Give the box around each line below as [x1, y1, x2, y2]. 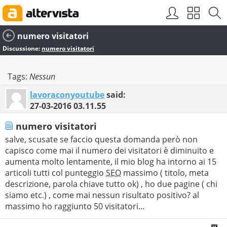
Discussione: [3, 44, 42, 53]
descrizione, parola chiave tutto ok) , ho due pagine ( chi [5, 178, 217, 190]
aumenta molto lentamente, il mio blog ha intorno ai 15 [5, 156, 216, 168]
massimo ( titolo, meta [121, 167, 209, 179]
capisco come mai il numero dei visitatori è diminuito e [5, 145, 214, 157]
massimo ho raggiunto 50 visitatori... [5, 201, 144, 212]
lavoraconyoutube [30, 89, 104, 100]
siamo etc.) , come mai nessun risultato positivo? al [5, 190, 199, 201]
